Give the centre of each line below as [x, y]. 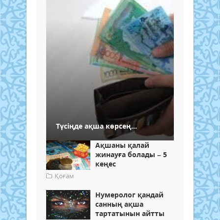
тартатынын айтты [130, 213]
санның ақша [119, 204]
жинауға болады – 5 [131, 154]
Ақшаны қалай [122, 145]
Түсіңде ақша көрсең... [96, 126]
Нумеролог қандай [129, 194]
